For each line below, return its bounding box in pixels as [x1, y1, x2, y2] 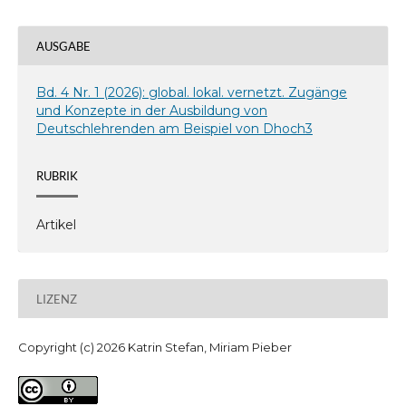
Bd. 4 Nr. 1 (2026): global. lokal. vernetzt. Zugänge [35, 84, 347, 101]
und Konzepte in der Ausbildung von [35, 102, 267, 120]
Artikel [35, 217, 76, 234]
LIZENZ [35, 291, 77, 306]
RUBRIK [35, 168, 78, 183]
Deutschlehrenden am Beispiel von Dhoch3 [35, 121, 313, 138]
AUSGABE [35, 38, 91, 53]
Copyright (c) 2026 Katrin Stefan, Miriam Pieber [17, 340, 292, 355]
